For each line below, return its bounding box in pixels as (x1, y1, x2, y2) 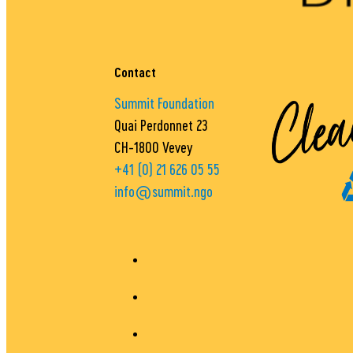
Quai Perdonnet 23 (114, 116, 209, 135)
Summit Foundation (114, 94, 215, 113)
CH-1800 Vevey (114, 138, 193, 157)
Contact (114, 64, 157, 81)
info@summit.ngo (114, 182, 214, 201)
